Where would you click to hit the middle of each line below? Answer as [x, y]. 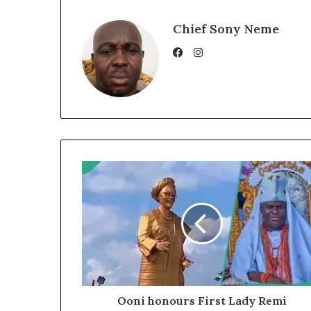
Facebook [205, 69]
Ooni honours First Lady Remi [202, 301]
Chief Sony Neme [226, 29]
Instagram [227, 52]
